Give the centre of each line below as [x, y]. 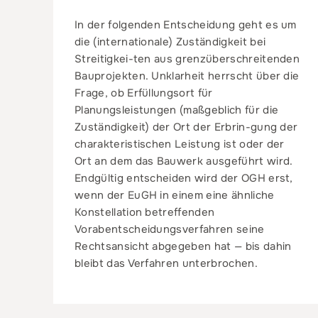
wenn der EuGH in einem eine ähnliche [175, 195]
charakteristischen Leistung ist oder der [180, 144]
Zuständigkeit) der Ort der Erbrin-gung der [186, 127]
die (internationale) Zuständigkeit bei [170, 42]
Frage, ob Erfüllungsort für [144, 93]
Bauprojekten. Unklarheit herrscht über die [187, 76]
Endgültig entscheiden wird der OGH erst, [184, 178]
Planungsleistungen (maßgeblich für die [177, 110]
